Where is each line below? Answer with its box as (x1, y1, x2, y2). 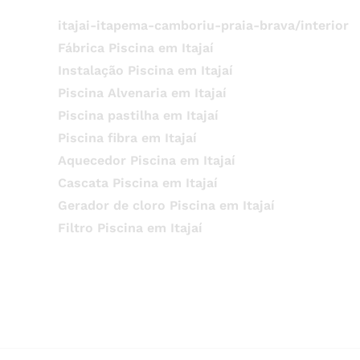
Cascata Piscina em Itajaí (57, 175, 218, 190)
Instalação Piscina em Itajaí (57, 63, 233, 78)
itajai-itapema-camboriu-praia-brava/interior (57, 18, 349, 33)
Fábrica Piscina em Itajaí (57, 40, 214, 55)
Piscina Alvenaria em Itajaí (57, 85, 227, 100)
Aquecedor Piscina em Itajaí (57, 153, 235, 168)
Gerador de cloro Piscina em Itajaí (57, 198, 275, 213)
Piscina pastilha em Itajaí (57, 108, 219, 123)
